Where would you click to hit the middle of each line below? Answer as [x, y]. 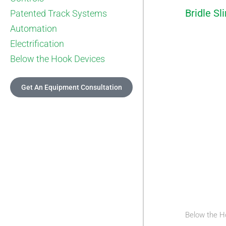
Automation [34, 28]
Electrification [37, 43]
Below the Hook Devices [58, 59]
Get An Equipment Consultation [71, 87]
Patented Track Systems [59, 13]
